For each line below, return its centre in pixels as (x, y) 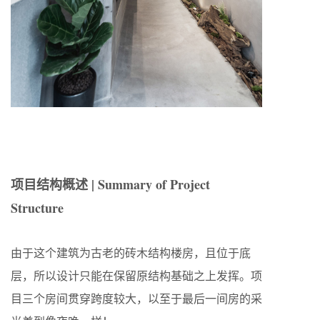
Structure (37, 208)
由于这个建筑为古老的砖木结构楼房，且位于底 (131, 252)
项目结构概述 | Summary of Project (110, 184)
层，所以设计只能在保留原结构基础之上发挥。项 (136, 275)
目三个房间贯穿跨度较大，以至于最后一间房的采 (136, 298)
